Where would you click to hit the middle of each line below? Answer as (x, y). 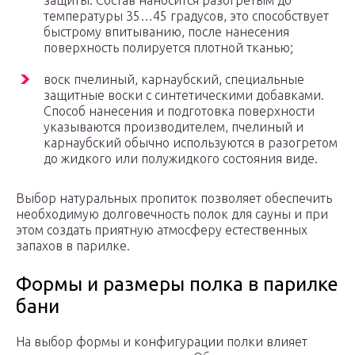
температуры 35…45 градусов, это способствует (186, 16)
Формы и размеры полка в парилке (177, 284)
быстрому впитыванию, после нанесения (166, 32)
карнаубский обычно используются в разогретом (191, 143)
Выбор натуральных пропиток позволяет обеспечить (174, 198)
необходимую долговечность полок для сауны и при (172, 214)
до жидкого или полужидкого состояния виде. (181, 159)
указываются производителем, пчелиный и (174, 127)
